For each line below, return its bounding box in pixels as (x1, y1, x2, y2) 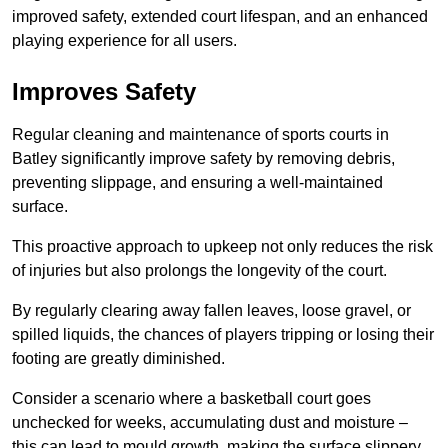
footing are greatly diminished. (12, 350, 225, 368)
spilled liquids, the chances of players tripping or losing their (12, 326, 434, 344)
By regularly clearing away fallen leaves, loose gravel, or (12, 302, 411, 320)
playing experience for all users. (12, 32, 237, 50)
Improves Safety (12, 78, 196, 106)
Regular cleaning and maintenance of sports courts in (12, 126, 389, 144)
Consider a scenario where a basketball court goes (12, 390, 371, 408)
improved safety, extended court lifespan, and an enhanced (12, 8, 428, 26)
